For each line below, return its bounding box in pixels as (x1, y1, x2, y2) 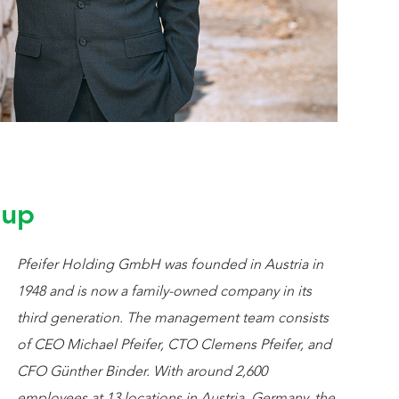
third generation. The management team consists (17, 311, 329, 326)
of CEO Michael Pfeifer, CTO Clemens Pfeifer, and (17, 338, 331, 353)
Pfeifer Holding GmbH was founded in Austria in (17, 257, 323, 273)
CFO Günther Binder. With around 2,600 (17, 364, 267, 379)
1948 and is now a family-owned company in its (17, 284, 312, 299)
